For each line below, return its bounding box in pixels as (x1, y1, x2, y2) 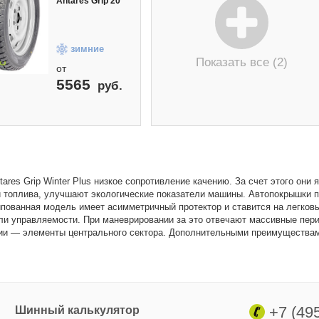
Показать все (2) (195, 56, 288, 69)
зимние (70, 43, 104, 55)
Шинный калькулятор (14, 304, 140, 316)
